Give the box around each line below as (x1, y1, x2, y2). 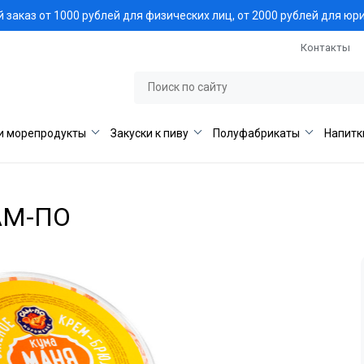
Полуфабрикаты (213, 127, 300, 140)
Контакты (301, 41, 350, 54)
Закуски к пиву (110, 127, 188, 140)
